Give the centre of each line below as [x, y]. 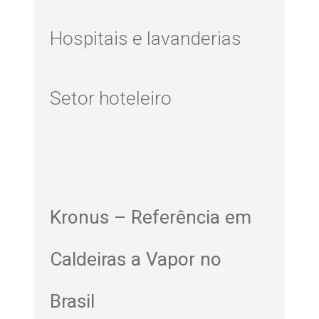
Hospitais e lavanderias [146, 39]
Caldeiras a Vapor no [136, 259]
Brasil [73, 301]
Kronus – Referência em [151, 217]
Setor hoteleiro [111, 98]
